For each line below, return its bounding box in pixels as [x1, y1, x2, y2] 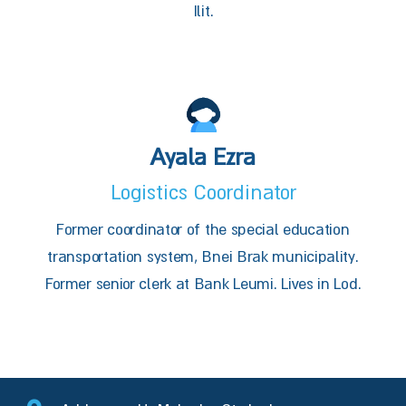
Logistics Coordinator [110, 180, 296, 204]
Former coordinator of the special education [56, 219, 350, 238]
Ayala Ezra [150, 143, 256, 169]
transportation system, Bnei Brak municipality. [47, 246, 359, 266]
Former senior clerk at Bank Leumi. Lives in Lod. [44, 274, 362, 293]
